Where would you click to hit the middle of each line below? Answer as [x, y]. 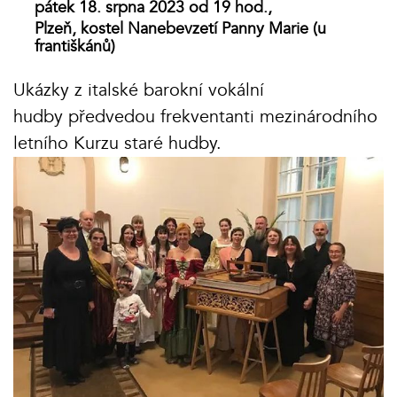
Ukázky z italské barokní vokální [139, 90]
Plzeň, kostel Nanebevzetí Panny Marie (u [180, 29]
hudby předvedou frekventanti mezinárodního [195, 117]
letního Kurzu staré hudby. [117, 144]
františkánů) [75, 47]
